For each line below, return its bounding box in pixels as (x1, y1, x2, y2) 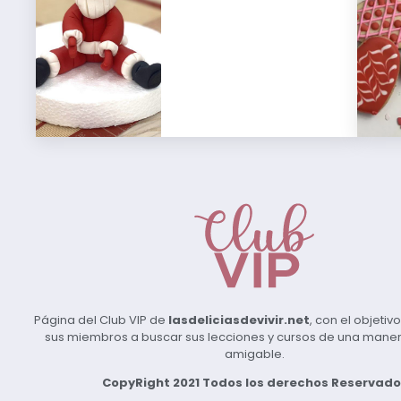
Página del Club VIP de (34, 311, 168, 329)
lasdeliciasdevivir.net (168, 311, 310, 329)
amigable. (225, 346, 285, 363)
